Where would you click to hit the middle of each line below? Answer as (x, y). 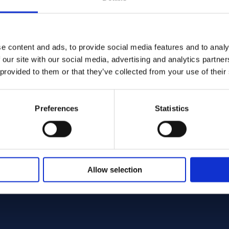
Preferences (57, 108)
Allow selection (114, 170)
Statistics (172, 108)
